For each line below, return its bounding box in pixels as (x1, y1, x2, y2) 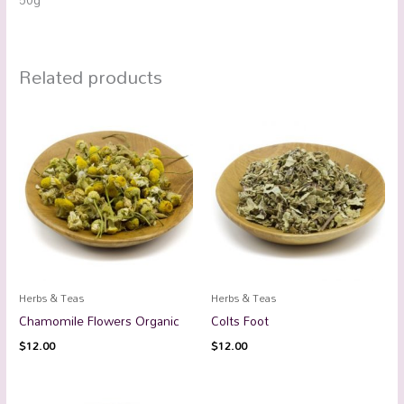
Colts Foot (211, 308, 269, 334)
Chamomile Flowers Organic (19, 308, 180, 334)
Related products (19, 59, 163, 96)
